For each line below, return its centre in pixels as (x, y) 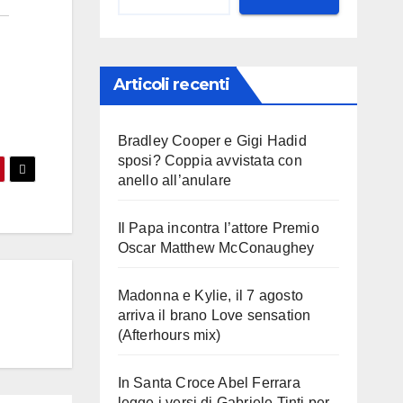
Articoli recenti (171, 85)
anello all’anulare (175, 180)
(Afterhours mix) (169, 335)
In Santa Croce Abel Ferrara (209, 383)
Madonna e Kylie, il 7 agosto (210, 296)
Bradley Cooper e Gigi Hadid (212, 141)
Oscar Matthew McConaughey (216, 248)
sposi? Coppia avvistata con (210, 161)
